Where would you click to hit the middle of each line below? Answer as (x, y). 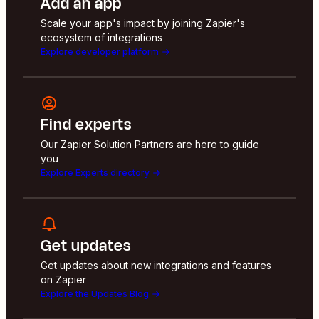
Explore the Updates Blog (95, 293)
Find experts (86, 124)
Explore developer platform (100, 51)
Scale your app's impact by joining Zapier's (143, 23)
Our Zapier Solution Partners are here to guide (150, 144)
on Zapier (63, 279)
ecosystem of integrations (101, 37)
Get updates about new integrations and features (156, 265)
